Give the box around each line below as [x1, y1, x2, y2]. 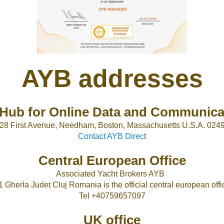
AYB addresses [21, 64, 203, 92]
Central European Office [38, 153, 186, 168]
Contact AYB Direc [78, 132, 144, 140]
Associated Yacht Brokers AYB [55, 169, 166, 178]
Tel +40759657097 [78, 191, 145, 200]
